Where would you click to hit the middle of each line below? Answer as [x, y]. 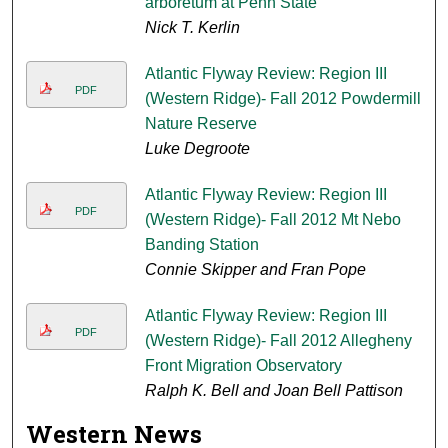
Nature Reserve [200, 124]
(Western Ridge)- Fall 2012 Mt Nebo [272, 220]
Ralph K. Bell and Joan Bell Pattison [273, 391]
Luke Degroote [197, 149]
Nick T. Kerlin [192, 28]
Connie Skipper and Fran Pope [255, 270]
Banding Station [201, 245]
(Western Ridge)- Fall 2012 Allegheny [278, 341]
